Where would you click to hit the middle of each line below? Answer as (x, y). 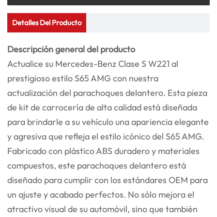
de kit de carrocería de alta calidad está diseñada (102, 108)
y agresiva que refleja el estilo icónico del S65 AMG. (106, 137)
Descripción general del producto (71, 49)
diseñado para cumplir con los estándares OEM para (108, 180)
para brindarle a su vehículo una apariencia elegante (108, 122)
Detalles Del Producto (47, 23)
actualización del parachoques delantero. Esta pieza (107, 93)
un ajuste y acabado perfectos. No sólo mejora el (101, 195)
